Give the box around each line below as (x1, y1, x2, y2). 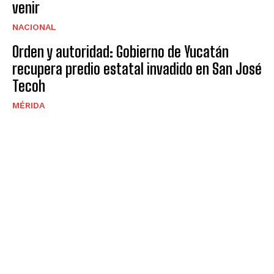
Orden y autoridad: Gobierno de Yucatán (12, 42, 229, 61)
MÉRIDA (12, 100, 45, 110)
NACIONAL (12, 21, 56, 32)
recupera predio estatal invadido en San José (12, 59, 262, 78)
